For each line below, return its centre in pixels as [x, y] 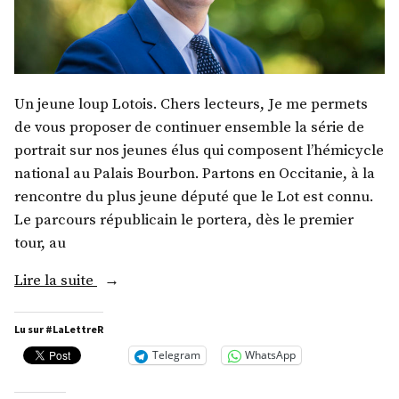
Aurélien [125, 303]
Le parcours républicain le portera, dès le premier [184, 220]
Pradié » [123, 326]
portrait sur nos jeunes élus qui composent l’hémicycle [199, 151]
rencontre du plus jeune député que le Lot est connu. [194, 197]
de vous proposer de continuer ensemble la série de [189, 127]
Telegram [176, 355]
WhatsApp [270, 355]
